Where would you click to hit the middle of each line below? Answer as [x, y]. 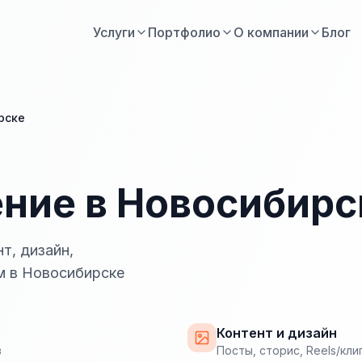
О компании [271, 32]
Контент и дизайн [277, 333]
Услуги [114, 32]
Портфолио [184, 32]
